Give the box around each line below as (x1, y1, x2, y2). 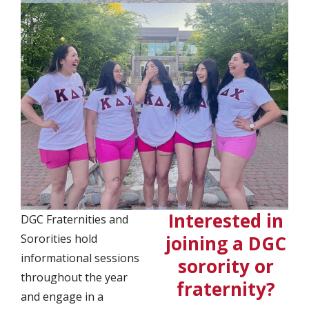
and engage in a (21, 288, 103, 304)
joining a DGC (165, 230, 286, 256)
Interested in (168, 208, 283, 233)
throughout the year (21, 269, 128, 285)
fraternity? (176, 276, 275, 301)
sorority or (177, 253, 274, 279)
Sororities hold (21, 230, 97, 246)
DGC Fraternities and (21, 211, 128, 227)
